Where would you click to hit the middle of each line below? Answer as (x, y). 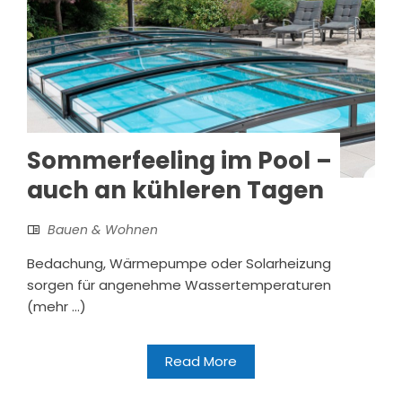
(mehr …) (57, 306)
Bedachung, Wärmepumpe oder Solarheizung (179, 263)
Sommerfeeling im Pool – (179, 160)
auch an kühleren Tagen (175, 190)
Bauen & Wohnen (103, 229)
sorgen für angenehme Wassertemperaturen (179, 284)
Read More (201, 361)
